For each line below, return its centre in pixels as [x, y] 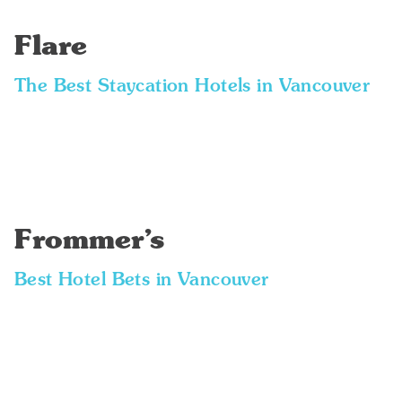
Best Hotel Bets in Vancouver [141, 281]
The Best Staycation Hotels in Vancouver [192, 87]
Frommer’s [89, 241]
